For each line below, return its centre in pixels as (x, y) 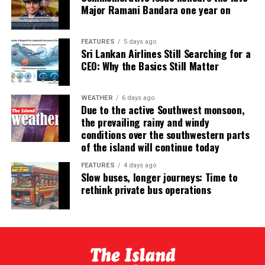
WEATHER (97, 98)
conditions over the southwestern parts (165, 135)
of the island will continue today (150, 147)
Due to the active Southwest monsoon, (163, 110)
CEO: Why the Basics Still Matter (150, 66)
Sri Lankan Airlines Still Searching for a (166, 54)
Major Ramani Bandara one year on (156, 10)
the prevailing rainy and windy (145, 122)
